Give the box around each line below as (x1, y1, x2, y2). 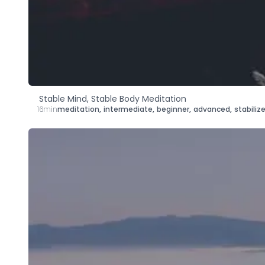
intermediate (104, 104, 153, 114)
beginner (157, 104, 189, 114)
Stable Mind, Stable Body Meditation (38, 92, 186, 105)
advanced (193, 104, 230, 114)
